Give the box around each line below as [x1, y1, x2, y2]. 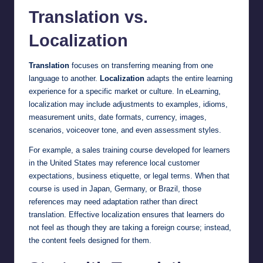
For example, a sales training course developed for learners [29, 146, 230, 155]
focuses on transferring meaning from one [69, 61, 213, 70]
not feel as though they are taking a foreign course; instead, [29, 223, 231, 232]
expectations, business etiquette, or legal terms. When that [29, 171, 230, 181]
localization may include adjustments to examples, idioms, [29, 100, 228, 109]
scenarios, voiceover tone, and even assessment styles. [29, 126, 221, 135]
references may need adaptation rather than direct [29, 197, 198, 207]
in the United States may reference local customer [29, 159, 200, 168]
